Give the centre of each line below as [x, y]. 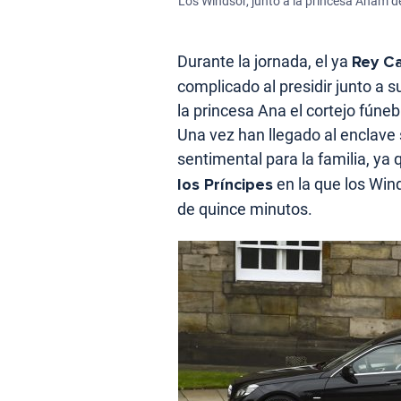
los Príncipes [225, 185]
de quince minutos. [245, 209]
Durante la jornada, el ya [264, 62]
